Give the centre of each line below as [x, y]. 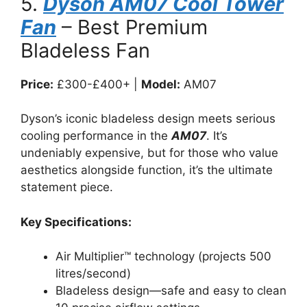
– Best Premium [132, 27]
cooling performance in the [96, 136]
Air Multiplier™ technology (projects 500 [163, 256]
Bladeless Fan [85, 50]
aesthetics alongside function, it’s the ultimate [147, 170]
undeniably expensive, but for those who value [149, 153]
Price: [37, 84]
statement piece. [67, 187]
